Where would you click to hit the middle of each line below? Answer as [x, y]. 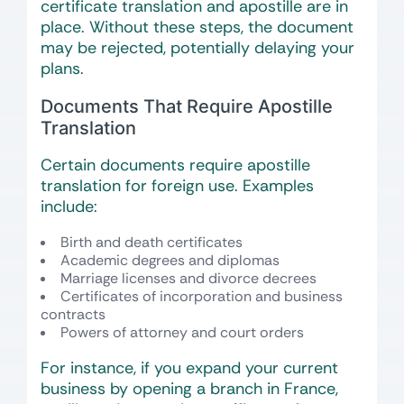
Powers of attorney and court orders [182, 332]
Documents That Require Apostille [187, 106]
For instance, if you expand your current [189, 368]
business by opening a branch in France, [189, 389]
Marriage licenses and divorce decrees [188, 278]
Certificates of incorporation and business [202, 296]
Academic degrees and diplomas [170, 260]
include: [69, 207]
